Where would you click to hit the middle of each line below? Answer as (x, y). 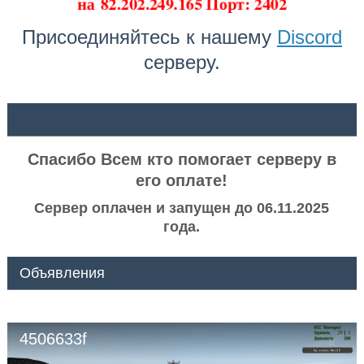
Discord (309, 37)
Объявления (62, 273)
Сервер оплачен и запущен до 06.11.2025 (182, 208)
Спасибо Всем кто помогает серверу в (182, 160)
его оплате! (182, 181)
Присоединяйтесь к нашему (149, 37)
